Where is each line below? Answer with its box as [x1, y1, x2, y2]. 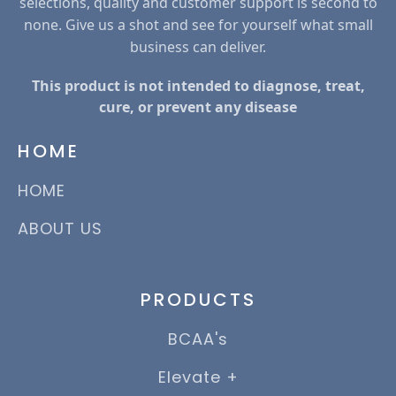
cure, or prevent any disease [99, 96, 297, 117]
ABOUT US [18, 217, 103, 240]
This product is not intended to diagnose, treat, [31, 75, 365, 95]
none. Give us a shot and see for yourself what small [23, 14, 373, 34]
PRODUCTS [140, 286, 256, 312]
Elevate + [157, 365, 239, 388]
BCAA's [168, 327, 228, 350]
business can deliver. [130, 36, 266, 57]
